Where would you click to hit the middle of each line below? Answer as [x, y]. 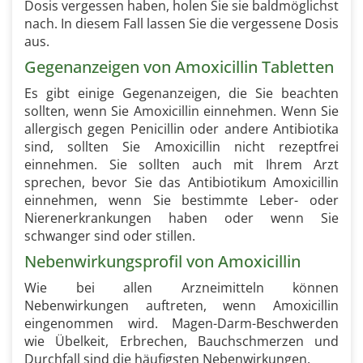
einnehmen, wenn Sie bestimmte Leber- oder [181, 200]
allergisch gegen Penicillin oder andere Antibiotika [181, 129]
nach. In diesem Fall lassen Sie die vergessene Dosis [181, 23]
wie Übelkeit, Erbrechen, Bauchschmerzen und [181, 341]
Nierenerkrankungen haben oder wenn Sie [181, 218]
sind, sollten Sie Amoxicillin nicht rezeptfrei [181, 147]
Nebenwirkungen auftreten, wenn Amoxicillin [181, 305]
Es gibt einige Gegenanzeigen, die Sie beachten [181, 93]
